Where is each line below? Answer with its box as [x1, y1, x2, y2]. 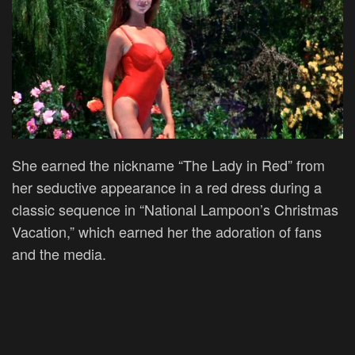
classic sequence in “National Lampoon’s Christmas [12, 198, 338, 219]
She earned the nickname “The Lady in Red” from [12, 154, 325, 175]
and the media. [12, 242, 110, 264]
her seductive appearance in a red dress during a [12, 176, 322, 197]
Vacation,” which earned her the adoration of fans [12, 220, 322, 242]
